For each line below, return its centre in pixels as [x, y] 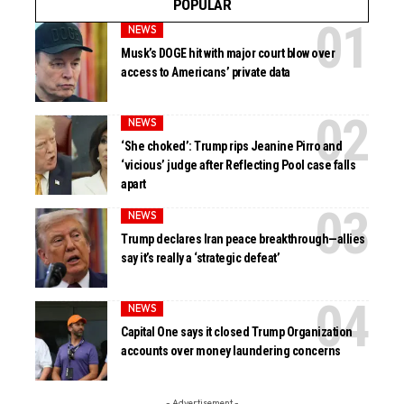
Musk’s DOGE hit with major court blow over [228, 54]
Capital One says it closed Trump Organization [237, 332]
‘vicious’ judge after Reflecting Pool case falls [239, 165]
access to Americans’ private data [206, 73]
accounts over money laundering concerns [231, 351]
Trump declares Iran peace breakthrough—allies [243, 239]
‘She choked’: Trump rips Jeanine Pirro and [232, 147]
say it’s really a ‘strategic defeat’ [201, 258]
